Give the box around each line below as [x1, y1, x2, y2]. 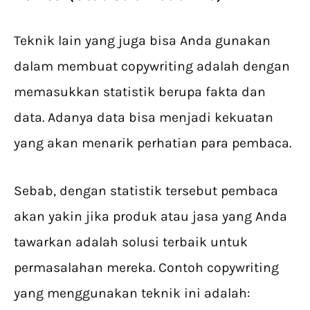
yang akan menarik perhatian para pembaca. [14, 135, 295, 152]
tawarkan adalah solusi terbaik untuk [14, 234, 248, 250]
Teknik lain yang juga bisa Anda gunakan [14, 33, 271, 49]
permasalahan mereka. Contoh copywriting [14, 259, 279, 276]
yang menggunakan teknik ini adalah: [14, 285, 254, 302]
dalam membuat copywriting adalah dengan [14, 58, 290, 75]
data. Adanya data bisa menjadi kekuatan [14, 109, 273, 126]
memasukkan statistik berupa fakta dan [14, 84, 266, 100]
